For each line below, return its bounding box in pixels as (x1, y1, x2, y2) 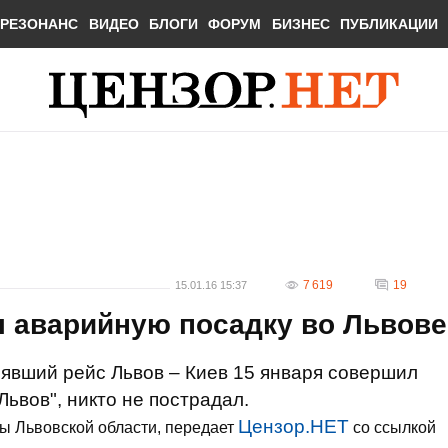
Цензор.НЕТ (238, 416, 349, 437)
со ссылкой (349, 419, 436, 436)
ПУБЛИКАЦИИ (340, 16, 439, 32)
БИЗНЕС (271, 16, 330, 32)
